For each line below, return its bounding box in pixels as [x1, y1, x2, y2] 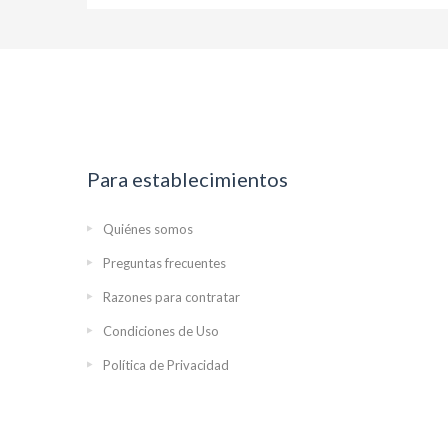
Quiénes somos [103, 221, 193, 238]
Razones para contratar [103, 289, 240, 306]
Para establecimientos [87, 167, 288, 192]
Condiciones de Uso [103, 323, 219, 340]
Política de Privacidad [103, 357, 229, 374]
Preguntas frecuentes [103, 255, 226, 272]
